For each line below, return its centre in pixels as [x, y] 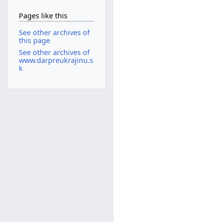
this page [34, 41]
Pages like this [43, 15]
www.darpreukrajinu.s [56, 60]
